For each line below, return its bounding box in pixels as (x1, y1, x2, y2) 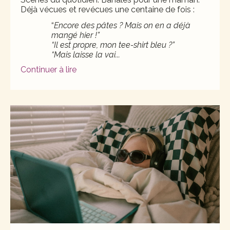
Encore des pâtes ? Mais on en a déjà (54, 21, 190, 31)
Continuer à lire (21, 65, 76, 75)
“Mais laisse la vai (51, 50, 116, 60)
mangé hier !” (51, 30, 100, 41)
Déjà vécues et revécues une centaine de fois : (21, 4, 195, 14)
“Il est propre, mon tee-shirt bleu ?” (51, 40, 175, 50)
